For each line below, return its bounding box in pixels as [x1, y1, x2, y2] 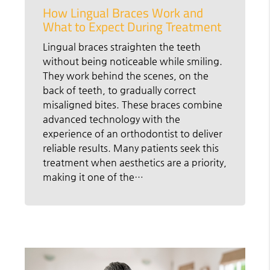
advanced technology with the [43, 113, 181, 125]
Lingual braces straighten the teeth [43, 40, 201, 52]
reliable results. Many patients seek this [43, 142, 219, 154]
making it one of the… [43, 171, 144, 183]
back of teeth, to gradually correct [43, 84, 196, 96]
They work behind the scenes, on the [43, 69, 209, 81]
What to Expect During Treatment [43, 16, 222, 36]
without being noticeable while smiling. [43, 55, 223, 67]
